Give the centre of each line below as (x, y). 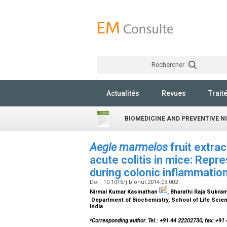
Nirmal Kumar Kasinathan (124, 192)
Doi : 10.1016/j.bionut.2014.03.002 (135, 182)
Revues (174, 93)
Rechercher (168, 65)
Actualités (123, 93)
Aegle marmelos (129, 147)
